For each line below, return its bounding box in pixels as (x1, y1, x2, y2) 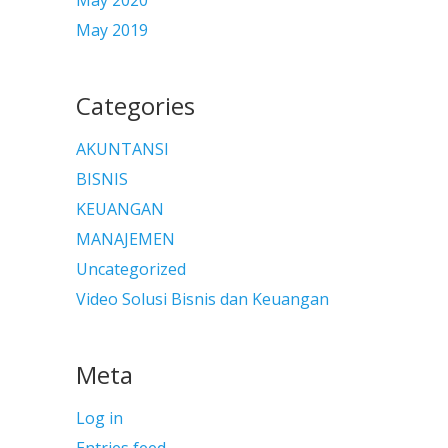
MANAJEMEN (76, 228, 175, 250)
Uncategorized (76, 258, 186, 280)
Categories (76, 89, 195, 122)
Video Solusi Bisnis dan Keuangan (76, 288, 329, 310)
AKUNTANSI (76, 138, 169, 160)
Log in (76, 407, 123, 429)
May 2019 (76, 19, 148, 41)
